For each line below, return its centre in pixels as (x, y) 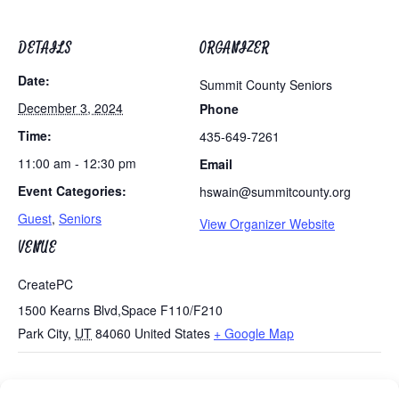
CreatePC (45, 284)
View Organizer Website (267, 224)
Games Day (342, 386)
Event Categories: (72, 191)
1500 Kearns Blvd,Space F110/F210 (120, 310)
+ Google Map (254, 333)
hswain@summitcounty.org (275, 191)
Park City (43, 333)
